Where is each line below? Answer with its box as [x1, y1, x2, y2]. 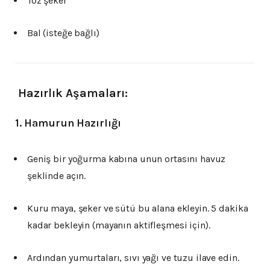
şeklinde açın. [27, 170, 86, 182]
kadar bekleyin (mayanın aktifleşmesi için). [27, 219, 210, 231]
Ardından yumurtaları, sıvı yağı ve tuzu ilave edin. [27, 252, 239, 264]
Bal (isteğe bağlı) [27, 27, 99, 39]
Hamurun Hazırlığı [24, 116, 121, 130]
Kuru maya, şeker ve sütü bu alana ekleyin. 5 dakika [27, 202, 248, 215]
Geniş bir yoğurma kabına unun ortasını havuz [27, 153, 226, 165]
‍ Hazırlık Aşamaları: [15, 86, 128, 100]
